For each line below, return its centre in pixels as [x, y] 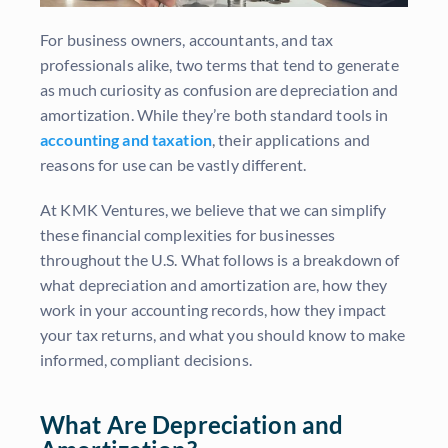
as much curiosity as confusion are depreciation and [219, 90]
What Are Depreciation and [192, 425]
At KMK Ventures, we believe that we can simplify [213, 210]
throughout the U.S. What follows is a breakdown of [220, 260]
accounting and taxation [126, 140]
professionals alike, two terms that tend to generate [219, 65]
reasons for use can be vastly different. [173, 165]
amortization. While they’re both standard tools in [214, 115]
